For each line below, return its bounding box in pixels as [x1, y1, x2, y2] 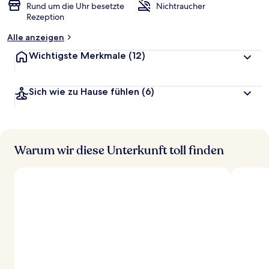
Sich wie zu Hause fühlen [29, 86, 139, 97]
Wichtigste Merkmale [29, 50, 126, 61]
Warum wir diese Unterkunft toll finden [14, 142, 224, 159]
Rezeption [26, 11, 64, 22]
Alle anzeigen [7, 32, 64, 43]
